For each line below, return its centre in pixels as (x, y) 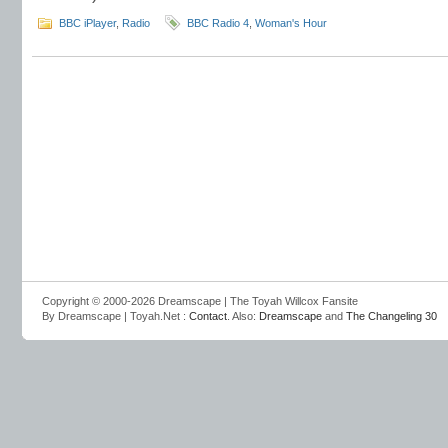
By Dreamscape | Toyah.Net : (115, 316)
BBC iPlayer (87, 23)
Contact (208, 316)
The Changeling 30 (391, 316)
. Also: (243, 316)
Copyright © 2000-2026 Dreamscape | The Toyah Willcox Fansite (200, 301)
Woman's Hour (291, 23)
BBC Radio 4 (218, 23)
